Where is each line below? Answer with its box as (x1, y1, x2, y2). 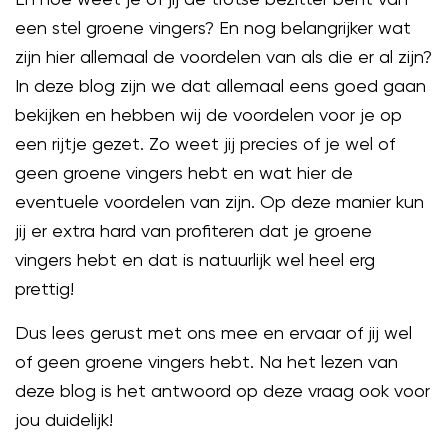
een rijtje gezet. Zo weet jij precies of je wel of (15, 133, 395, 154)
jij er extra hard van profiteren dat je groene (15, 220, 372, 241)
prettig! (15, 278, 74, 299)
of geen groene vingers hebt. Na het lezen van (15, 351, 398, 372)
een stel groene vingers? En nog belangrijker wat (15, 17, 411, 38)
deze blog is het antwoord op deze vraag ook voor (15, 380, 430, 401)
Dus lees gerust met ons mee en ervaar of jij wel (15, 322, 412, 343)
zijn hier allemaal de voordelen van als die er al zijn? (15, 46, 432, 67)
